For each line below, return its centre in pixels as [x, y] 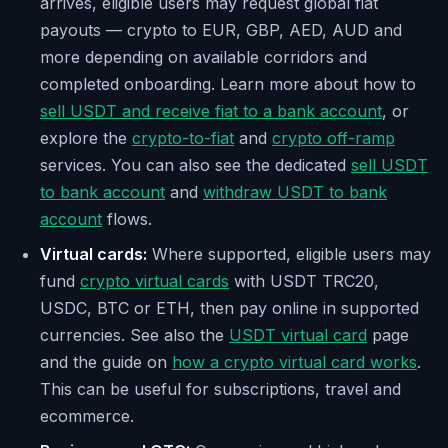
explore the [86, 138]
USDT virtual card [298, 335]
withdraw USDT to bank [295, 192]
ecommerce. [87, 416]
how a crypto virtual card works [294, 362]
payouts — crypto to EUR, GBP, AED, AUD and [221, 30]
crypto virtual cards [154, 281]
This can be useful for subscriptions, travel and [220, 389]
